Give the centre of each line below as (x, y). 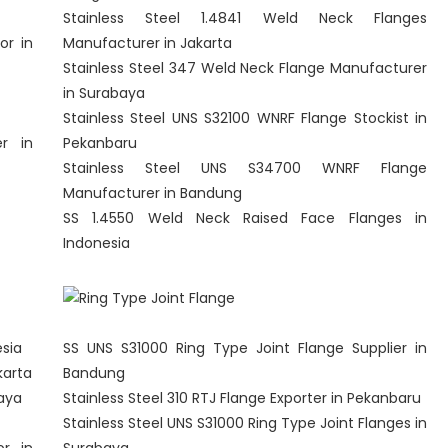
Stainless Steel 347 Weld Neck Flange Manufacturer (245, 68)
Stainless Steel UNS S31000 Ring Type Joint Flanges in (245, 423)
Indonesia (96, 243)
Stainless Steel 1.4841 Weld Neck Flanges (245, 18)
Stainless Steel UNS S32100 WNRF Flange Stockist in (245, 118)
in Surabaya (104, 93)
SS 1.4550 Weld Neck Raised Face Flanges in (245, 218)
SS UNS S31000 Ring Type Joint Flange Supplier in (245, 348)
